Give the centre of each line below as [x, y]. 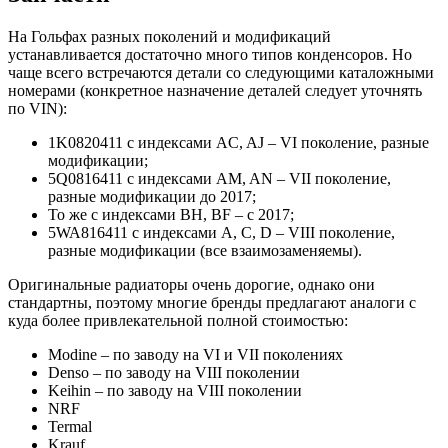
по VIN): [37, 109]
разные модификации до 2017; [152, 197]
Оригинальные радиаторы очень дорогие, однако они [191, 285]
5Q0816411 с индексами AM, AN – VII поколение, [219, 179]
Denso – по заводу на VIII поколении [174, 373]
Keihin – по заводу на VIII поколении [175, 391]
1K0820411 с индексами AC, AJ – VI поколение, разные [238, 143]
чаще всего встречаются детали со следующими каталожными [221, 73]
